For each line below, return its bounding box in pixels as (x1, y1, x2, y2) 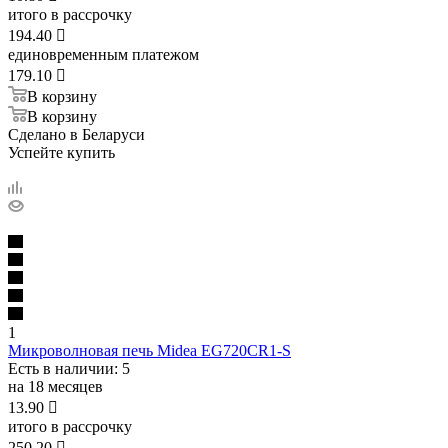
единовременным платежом (8, 45, 199, 63)
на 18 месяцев (8, 377, 103, 395)
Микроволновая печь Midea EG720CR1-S (8, 341, 291, 359)
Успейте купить (8, 143, 115, 161)
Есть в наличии (8, 359, 114, 377)
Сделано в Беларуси (8, 125, 145, 143)
